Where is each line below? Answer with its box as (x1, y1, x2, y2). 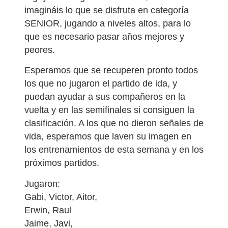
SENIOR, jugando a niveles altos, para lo (24, 18, 191, 28)
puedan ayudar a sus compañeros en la (24, 92, 185, 102)
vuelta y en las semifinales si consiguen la (24, 105, 194, 116)
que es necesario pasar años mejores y (24, 31, 184, 42)
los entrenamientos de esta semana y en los (24, 145, 204, 155)
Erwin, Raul (24, 205, 71, 215)
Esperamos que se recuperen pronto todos (24, 65, 198, 76)
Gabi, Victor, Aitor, (24, 191, 97, 202)
